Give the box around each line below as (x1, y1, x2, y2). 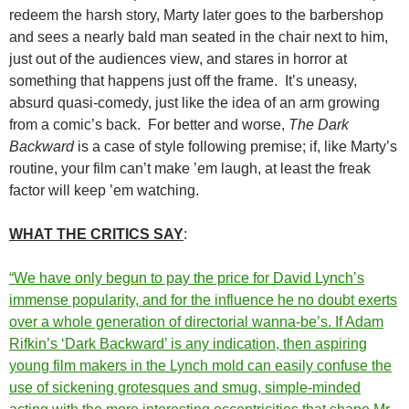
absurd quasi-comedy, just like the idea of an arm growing (9, 95, 380, 111)
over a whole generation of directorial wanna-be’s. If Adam (9, 314, 383, 330)
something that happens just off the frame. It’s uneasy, (9, 73, 357, 89)
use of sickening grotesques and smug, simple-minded (9, 380, 361, 396)
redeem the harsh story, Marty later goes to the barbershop (9, 7, 383, 24)
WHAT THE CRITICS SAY (9, 226, 184, 243)
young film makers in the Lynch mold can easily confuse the (9, 358, 392, 374)
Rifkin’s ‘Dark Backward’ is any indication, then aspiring (9, 336, 367, 352)
